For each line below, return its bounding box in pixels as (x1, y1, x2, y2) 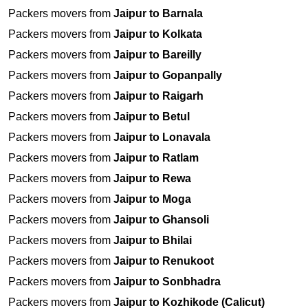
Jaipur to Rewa (113, 173, 191, 185)
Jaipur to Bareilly (113, 49, 201, 61)
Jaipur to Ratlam (113, 152, 199, 164)
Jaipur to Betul (113, 111, 190, 123)
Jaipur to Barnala (113, 8, 203, 20)
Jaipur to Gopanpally (113, 69, 222, 82)
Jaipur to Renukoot (113, 255, 214, 267)
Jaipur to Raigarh (113, 90, 203, 102)
